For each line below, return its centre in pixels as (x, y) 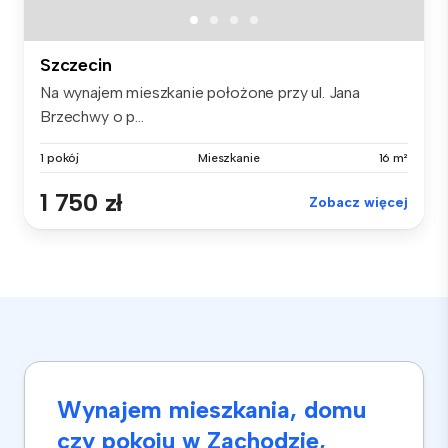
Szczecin (76, 65)
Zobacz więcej (358, 203)
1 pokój (60, 158)
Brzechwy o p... (92, 117)
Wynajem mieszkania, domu (211, 410)
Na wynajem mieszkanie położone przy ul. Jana (200, 93)
